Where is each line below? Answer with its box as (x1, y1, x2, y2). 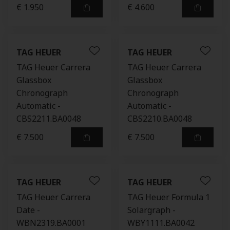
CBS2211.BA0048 (16, 113, 81, 124)
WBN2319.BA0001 (16, 217, 86, 228)
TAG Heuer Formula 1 (127, 191, 210, 203)
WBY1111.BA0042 (127, 217, 195, 228)
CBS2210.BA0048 (127, 113, 192, 124)
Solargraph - (127, 204, 176, 216)
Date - (16, 204, 40, 216)
